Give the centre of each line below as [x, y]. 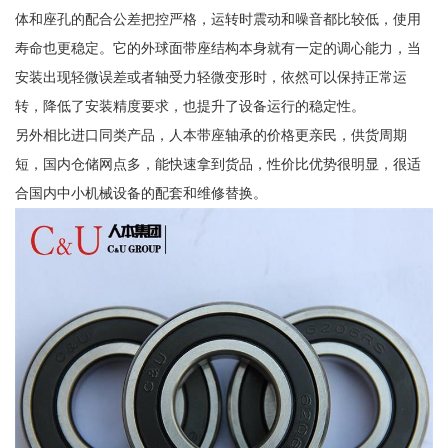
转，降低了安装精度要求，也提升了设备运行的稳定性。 [189, 106]
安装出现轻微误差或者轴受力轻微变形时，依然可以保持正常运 [210, 77]
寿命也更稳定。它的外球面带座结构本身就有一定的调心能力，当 [217, 48]
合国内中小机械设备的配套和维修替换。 [140, 193]
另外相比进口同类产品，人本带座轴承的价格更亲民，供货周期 [210, 135]
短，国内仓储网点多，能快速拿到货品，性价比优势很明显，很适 [217, 164]
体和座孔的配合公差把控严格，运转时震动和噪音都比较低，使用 [217, 19]
